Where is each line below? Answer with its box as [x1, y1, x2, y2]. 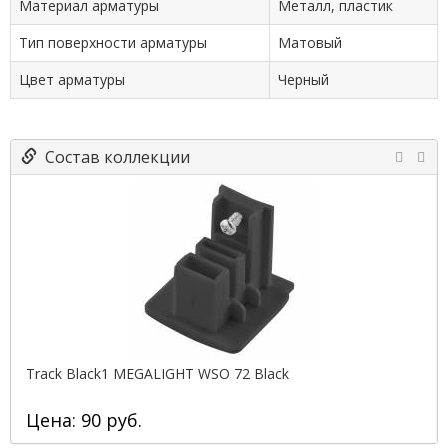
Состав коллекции [37, 146, 190, 168]
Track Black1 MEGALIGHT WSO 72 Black [26, 364, 289, 383]
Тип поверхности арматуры [19, 33, 207, 52]
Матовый [278, 33, 342, 52]
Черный [278, 70, 329, 89]
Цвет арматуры [19, 70, 125, 89]
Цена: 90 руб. [26, 408, 142, 432]
